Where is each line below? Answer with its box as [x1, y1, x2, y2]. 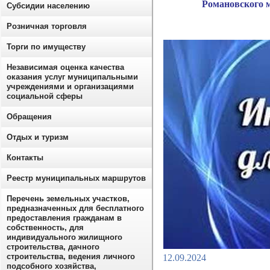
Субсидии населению [7, 1, 90, 10]
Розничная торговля [7, 22, 87, 31]
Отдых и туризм [7, 133, 69, 142]
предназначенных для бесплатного [7, 204, 144, 213]
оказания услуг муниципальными [7, 72, 138, 81]
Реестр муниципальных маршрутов [7, 174, 146, 183]
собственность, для [7, 223, 84, 232]
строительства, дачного [7, 242, 99, 251]
